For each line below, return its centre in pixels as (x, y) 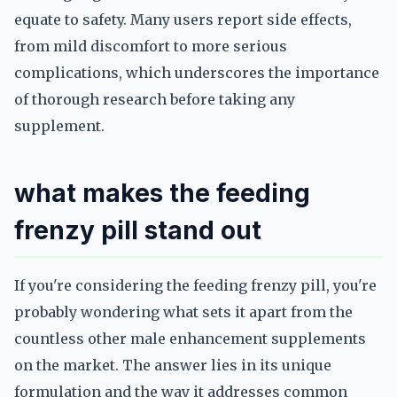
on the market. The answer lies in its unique (173, 365)
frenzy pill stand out (138, 230)
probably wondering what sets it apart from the (183, 312)
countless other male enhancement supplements (190, 339)
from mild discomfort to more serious (151, 46)
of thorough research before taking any (155, 99)
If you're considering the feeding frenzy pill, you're (195, 285)
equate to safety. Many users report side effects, (183, 19)
